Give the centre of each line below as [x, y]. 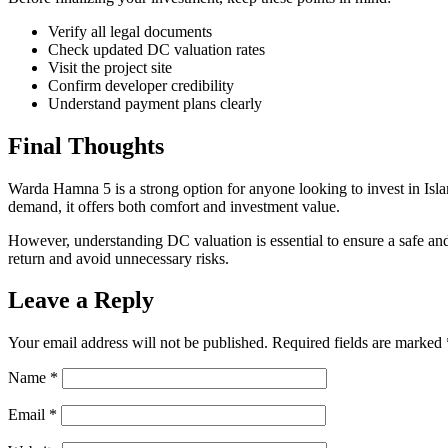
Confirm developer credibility [141, 85]
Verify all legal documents [130, 31]
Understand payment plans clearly [155, 103]
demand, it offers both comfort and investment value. [174, 206]
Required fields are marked [359, 343]
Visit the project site [110, 67]
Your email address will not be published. [138, 343]
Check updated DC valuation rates [156, 49]
